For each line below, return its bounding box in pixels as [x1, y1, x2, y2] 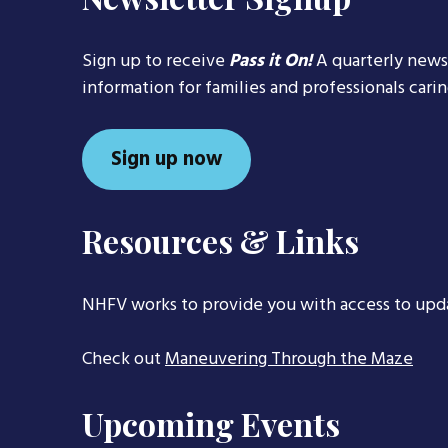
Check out [82, 345, 165, 374]
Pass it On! [229, 47, 312, 76]
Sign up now [110, 143, 222, 176]
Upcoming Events [82, 402, 340, 445]
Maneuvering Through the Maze [165, 345, 413, 374]
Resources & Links [82, 219, 359, 262]
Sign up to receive [82, 47, 229, 76]
